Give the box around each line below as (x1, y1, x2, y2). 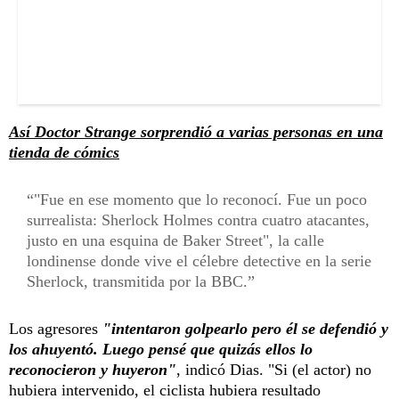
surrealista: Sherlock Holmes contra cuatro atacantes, (27, 210, 370, 229)
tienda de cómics (9, 142, 119, 161)
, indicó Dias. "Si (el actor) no (176, 360, 371, 379)
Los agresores (9, 319, 102, 338)
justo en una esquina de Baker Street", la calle (27, 231, 324, 249)
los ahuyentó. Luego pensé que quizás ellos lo (9, 339, 313, 358)
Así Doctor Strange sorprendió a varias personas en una (9, 122, 383, 141)
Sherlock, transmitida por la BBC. (27, 272, 248, 290)
